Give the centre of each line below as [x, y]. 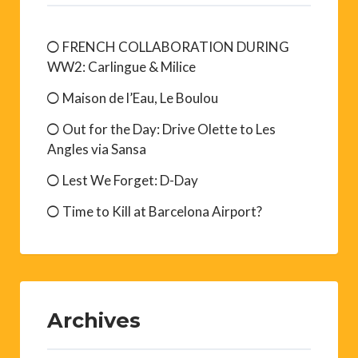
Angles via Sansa [97, 149]
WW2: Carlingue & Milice [121, 67]
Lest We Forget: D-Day [130, 181]
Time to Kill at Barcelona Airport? [162, 212]
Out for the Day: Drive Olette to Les [169, 129]
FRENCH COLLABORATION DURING [176, 47]
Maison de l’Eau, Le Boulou [140, 98]
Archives [94, 320]
